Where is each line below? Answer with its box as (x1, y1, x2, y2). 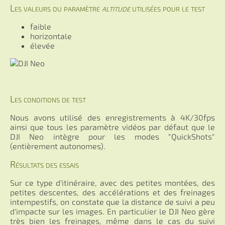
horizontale (30, 31, 72, 41)
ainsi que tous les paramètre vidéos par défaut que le (10, 122, 215, 132)
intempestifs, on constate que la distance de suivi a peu (10, 196, 215, 206)
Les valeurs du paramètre (10, 2, 102, 14)
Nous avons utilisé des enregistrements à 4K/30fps (10, 112, 215, 122)
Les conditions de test (10, 93, 86, 104)
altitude (102, 2, 130, 14)
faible (30, 21, 51, 31)
